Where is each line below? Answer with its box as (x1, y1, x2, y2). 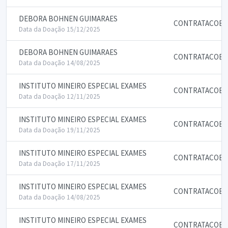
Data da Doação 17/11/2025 (19, 159, 100, 168)
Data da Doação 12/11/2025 (19, 92, 100, 101)
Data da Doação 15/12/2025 (19, 25, 100, 34)
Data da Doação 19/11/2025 (19, 126, 100, 134)
